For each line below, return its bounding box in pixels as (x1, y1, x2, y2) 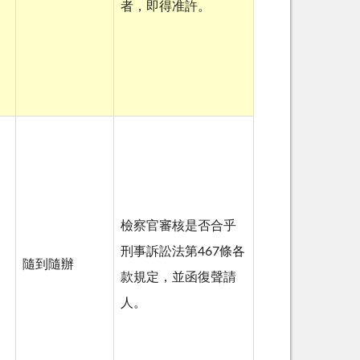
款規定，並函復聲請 (121, 271, 236, 284)
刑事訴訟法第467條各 (121, 245, 245, 259)
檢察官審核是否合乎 (121, 219, 236, 233)
